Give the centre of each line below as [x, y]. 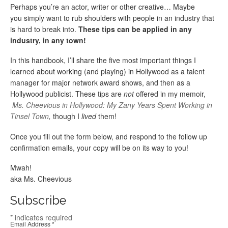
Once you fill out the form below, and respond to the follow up [109, 136]
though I [66, 116]
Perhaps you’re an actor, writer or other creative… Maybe [103, 6]
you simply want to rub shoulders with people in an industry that [112, 18]
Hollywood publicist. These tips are [67, 94]
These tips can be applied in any [135, 29]
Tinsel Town [30, 116]
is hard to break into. [44, 29]
